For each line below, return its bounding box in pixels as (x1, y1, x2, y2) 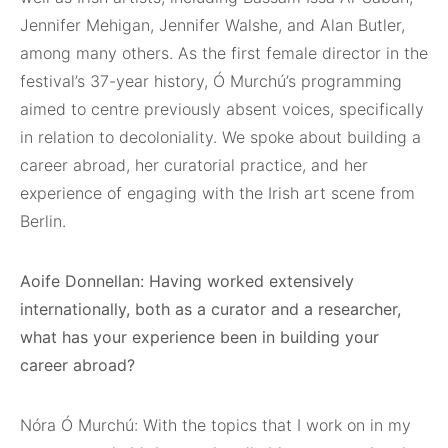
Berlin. (20, 211, 71, 231)
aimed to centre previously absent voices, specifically (20, 99, 424, 119)
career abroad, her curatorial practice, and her (20, 155, 368, 175)
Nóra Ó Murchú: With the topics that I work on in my (20, 415, 411, 435)
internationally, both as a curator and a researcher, (20, 299, 401, 319)
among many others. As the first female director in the (20, 43, 428, 63)
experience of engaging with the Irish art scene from (20, 183, 415, 203)
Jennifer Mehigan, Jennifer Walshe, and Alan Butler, (20, 15, 405, 35)
